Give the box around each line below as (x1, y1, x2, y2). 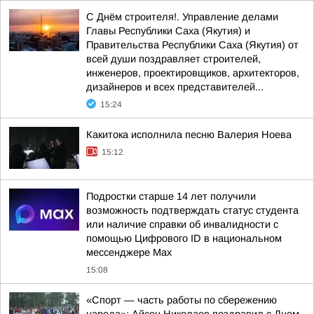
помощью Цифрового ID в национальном (86, 233, 282, 244)
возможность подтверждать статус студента (86, 205, 299, 216)
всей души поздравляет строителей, (86, 53, 261, 64)
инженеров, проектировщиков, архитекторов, (86, 67, 299, 78)
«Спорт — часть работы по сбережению (86, 294, 277, 306)
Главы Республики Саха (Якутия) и (86, 25, 250, 36)
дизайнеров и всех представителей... (86, 81, 264, 93)
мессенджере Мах (86, 247, 172, 258)
